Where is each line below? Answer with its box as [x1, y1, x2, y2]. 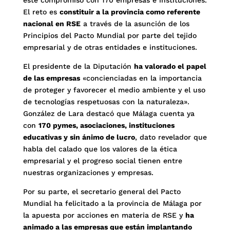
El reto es [23, 8, 60, 16]
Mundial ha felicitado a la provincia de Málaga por [23, 199, 202, 207]
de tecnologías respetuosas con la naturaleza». [23, 98, 189, 106]
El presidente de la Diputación [23, 62, 134, 70]
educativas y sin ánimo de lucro [23, 133, 135, 141]
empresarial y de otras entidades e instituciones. [23, 43, 197, 51]
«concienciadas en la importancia [80, 74, 202, 82]
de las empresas [23, 74, 80, 82]
